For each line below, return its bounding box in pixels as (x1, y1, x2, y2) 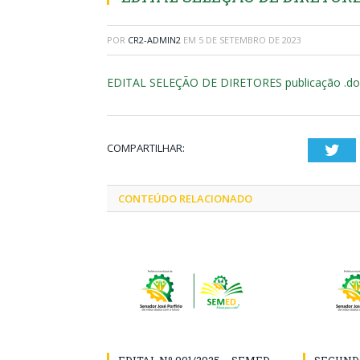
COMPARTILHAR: (107, 141, 185, 155)
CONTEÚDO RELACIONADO (118, 191, 252, 206)
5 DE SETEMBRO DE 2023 (198, 34, 301, 46)
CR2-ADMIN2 (128, 34, 181, 46)
